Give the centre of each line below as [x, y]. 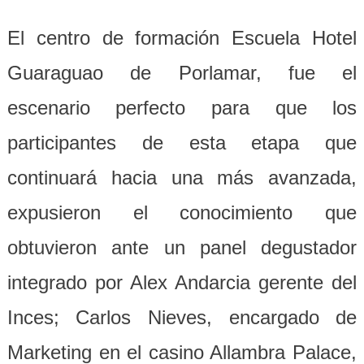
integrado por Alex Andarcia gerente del [182, 282]
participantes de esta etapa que [182, 142]
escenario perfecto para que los [182, 107]
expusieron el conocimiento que [182, 212]
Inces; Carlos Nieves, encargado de [182, 317]
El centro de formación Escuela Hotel [182, 37]
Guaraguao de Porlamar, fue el [182, 72]
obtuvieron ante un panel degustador [182, 247]
